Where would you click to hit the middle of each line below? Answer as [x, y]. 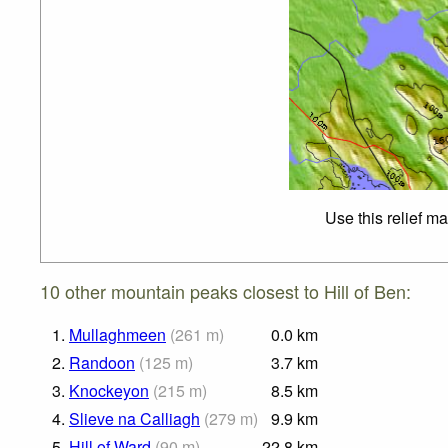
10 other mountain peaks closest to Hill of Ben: [225, 291]
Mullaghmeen [117, 335]
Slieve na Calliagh [134, 419]
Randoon [102, 363]
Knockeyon [109, 391]
